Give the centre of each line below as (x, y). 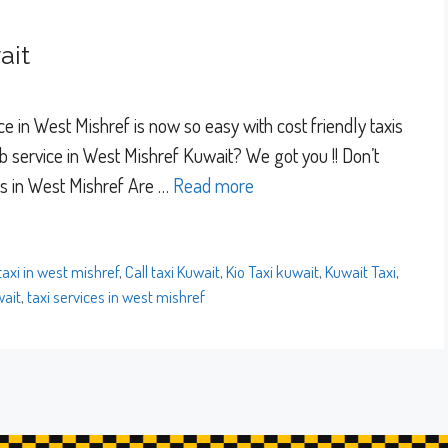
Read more (213, 185)
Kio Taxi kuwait (273, 271)
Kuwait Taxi (361, 271)
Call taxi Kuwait (173, 271)
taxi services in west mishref (116, 296)
